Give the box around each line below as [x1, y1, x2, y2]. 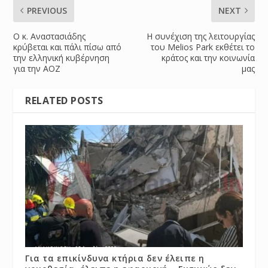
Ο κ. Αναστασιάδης [13, 31, 86, 42]
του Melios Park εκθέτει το [150, 41, 255, 53]
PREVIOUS [27, 5, 68, 16]
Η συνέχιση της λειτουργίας [146, 31, 255, 42]
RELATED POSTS [25, 94, 103, 107]
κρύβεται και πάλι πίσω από [13, 41, 122, 53]
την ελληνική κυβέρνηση [13, 52, 110, 63]
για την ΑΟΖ [13, 63, 61, 74]
